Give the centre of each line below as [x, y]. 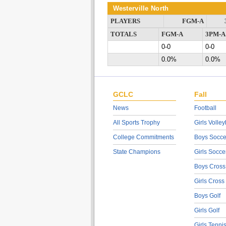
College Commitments [143, 137]
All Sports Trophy [136, 123]
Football [205, 108]
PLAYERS [125, 21]
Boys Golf [207, 196]
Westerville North [141, 8]
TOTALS [123, 34]
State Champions [136, 152]
